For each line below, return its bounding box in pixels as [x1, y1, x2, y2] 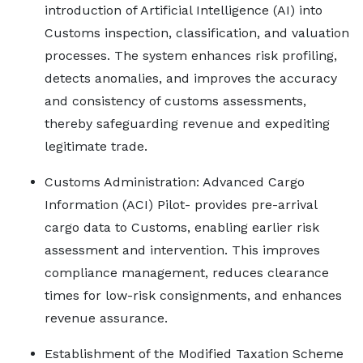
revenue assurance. [45, 310, 168, 326]
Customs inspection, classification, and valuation [45, 25, 349, 41]
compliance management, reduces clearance [45, 265, 329, 280]
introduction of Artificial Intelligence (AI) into [45, 2, 322, 18]
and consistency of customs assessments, [45, 93, 306, 109]
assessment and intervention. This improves [45, 242, 320, 258]
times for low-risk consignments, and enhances [45, 288, 342, 303]
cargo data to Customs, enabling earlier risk [45, 220, 319, 235]
